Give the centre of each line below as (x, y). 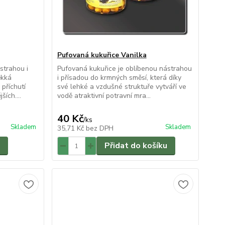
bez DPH (99, 128)
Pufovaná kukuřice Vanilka (102, 55)
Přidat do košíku (136, 146)
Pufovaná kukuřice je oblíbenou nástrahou (124, 69)
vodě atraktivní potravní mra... (104, 96)
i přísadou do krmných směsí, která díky (119, 78)
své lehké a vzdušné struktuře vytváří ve (122, 87)
